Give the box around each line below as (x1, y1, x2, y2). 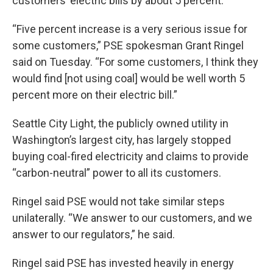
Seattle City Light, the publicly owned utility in (12, 117, 229, 130)
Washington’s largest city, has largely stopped (12, 133, 231, 146)
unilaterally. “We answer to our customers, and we (12, 211, 252, 224)
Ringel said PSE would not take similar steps (12, 195, 225, 208)
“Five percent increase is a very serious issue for (12, 23, 247, 35)
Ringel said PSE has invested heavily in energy (12, 257, 234, 269)
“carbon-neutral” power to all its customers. (12, 166, 221, 179)
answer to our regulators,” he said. (12, 228, 175, 241)
